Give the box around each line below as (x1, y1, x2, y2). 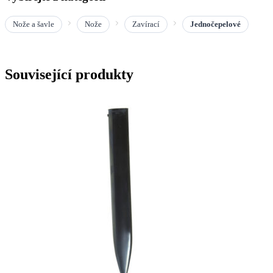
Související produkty (5, 66, 133, 83)
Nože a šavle (13, 19, 54, 29)
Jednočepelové (190, 19, 241, 29)
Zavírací (132, 19, 160, 29)
